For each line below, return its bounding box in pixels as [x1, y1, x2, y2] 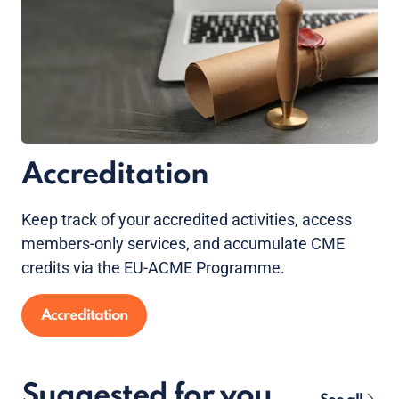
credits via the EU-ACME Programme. [21, 257, 285, 277]
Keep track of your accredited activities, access [21, 209, 352, 229]
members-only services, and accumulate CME [21, 233, 345, 253]
